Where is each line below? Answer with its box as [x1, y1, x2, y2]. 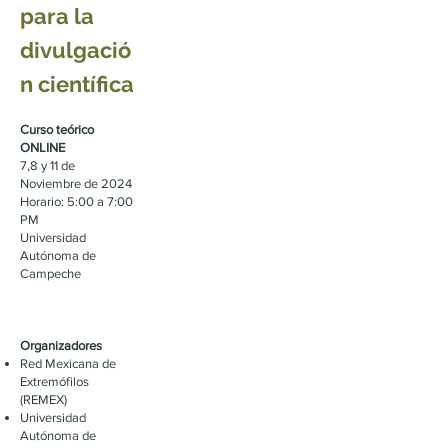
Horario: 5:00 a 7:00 [20, 194, 133, 209]
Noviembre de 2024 [20, 176, 132, 191]
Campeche [20, 266, 81, 281]
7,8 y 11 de [20, 158, 75, 173]
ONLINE [20, 140, 65, 155]
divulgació [20, 37, 131, 63]
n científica [20, 71, 134, 97]
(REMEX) [20, 392, 67, 407]
